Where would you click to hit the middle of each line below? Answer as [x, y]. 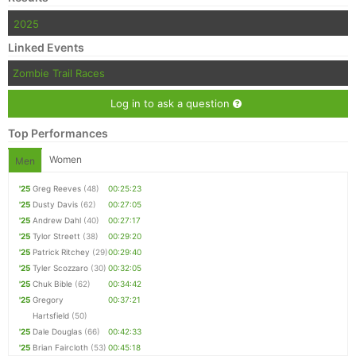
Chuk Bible [52, 284]
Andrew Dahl [57, 221]
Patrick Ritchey [61, 252]
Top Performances [58, 133]
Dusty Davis [55, 205]
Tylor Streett [56, 236]
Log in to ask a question [172, 104]
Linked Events [46, 48]
